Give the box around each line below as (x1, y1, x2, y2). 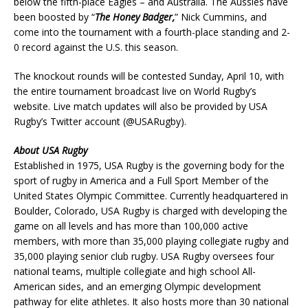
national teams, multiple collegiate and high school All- (14, 265, 256, 278)
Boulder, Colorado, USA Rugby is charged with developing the (14, 204, 287, 218)
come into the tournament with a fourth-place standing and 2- (14, 25, 290, 39)
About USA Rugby (14, 144, 87, 157)
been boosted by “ (14, 10, 95, 24)
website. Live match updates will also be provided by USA (14, 100, 267, 113)
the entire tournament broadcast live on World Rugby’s (14, 85, 256, 98)
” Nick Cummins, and (175, 10, 267, 24)
